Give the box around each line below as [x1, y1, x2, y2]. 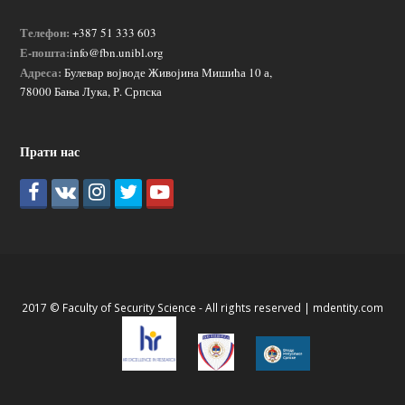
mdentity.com [313, 300, 383, 316]
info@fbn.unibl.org [70, 44, 165, 61]
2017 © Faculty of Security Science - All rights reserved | [22, 300, 313, 316]
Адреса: [20, 63, 62, 81]
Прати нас [20, 142, 80, 162]
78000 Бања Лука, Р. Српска [20, 83, 163, 100]
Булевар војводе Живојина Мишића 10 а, [61, 64, 273, 81]
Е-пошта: [20, 43, 71, 61]
